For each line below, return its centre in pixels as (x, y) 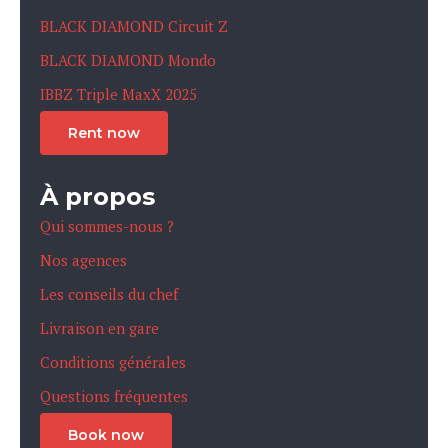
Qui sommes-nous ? (107, 225)
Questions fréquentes (114, 395)
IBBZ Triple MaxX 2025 (118, 93)
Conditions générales (113, 361)
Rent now (104, 132)
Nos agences (83, 259)
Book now (106, 434)
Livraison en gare (99, 327)
